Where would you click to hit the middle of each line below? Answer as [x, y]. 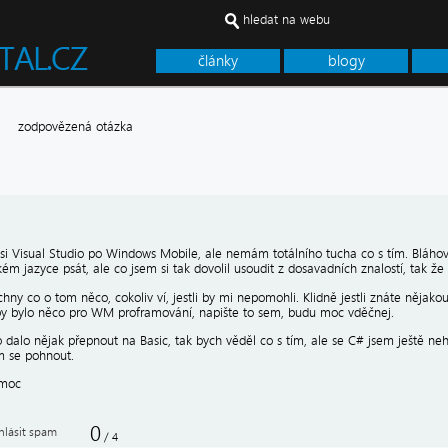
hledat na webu [286, 19]
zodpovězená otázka [75, 126]
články [218, 61]
